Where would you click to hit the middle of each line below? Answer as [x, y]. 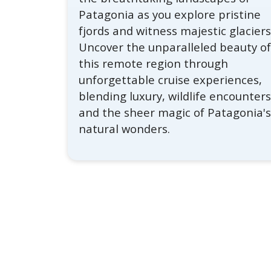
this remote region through [154, 64]
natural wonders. [125, 129]
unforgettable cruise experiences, [171, 80]
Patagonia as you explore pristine [170, 15]
